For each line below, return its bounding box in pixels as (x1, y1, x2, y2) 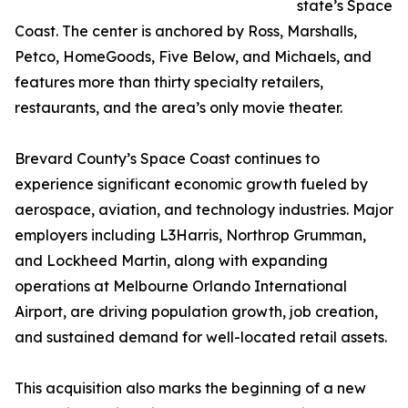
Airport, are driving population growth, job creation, (15, 302, 378, 321)
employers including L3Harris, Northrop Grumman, (15, 226, 366, 245)
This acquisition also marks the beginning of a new (15, 379, 366, 398)
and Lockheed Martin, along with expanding (15, 251, 328, 270)
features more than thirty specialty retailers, (15, 73, 323, 92)
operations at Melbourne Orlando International (15, 277, 347, 296)
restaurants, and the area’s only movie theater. (15, 98, 342, 117)
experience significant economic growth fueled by (15, 175, 368, 194)
